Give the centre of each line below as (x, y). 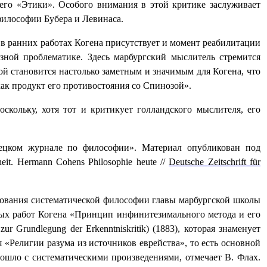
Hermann (35, 162)
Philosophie (111, 162)
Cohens (70, 162)
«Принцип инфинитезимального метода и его (165, 215)
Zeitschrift (227, 162)
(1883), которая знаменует (205, 229)
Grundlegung (41, 229)
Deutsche (187, 162)
